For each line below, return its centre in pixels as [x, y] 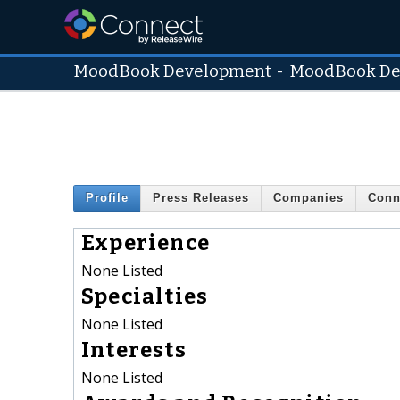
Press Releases [201, 198]
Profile [107, 198]
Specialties [145, 296]
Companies [308, 198]
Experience [146, 242]
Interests [134, 350]
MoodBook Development [172, 71]
